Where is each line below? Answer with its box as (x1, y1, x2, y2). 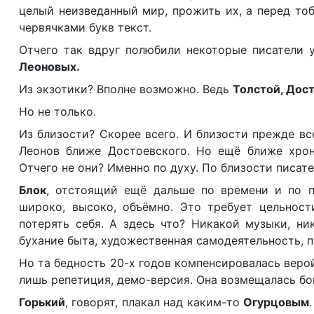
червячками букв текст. (19, 20, 151, 34)
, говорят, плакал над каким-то (65, 295, 243, 309)
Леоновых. (19, 60, 80, 74)
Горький (19, 295, 65, 309)
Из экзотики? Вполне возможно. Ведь (19, 82, 233, 96)
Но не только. (19, 104, 96, 118)
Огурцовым (243, 295, 309, 309)
